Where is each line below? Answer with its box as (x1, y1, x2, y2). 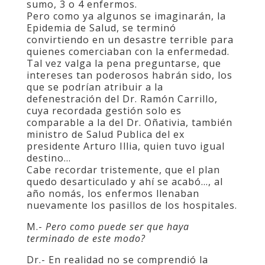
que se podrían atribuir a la (26, 80, 163, 93)
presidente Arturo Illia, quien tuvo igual (26, 140, 225, 153)
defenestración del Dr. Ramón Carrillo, (26, 92, 218, 105)
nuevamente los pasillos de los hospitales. (26, 199, 237, 212)
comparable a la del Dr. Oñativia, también (26, 116, 232, 129)
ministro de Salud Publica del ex (26, 128, 185, 141)
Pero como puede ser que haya (45, 220, 189, 233)
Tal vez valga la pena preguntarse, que (26, 57, 221, 70)
